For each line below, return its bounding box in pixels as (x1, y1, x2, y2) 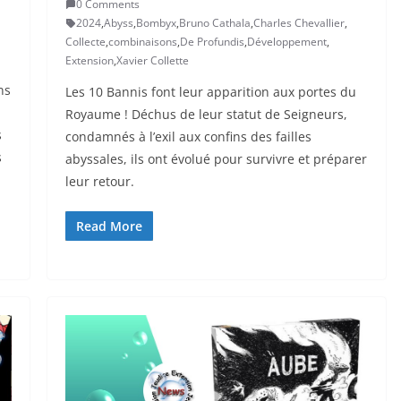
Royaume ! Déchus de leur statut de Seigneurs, (64, 106, 347, 124)
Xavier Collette (115, 53, 189, 69)
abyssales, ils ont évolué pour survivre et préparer (64, 150, 367, 168)
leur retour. (64, 173, 134, 191)
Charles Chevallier (252, 15, 345, 31)
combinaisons (107, 34, 177, 50)
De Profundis (179, 34, 244, 50)
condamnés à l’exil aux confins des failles (64, 128, 311, 146)
